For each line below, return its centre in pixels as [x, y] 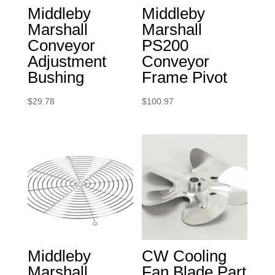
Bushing [56, 78]
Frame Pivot [185, 78]
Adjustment [67, 62]
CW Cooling [184, 256]
